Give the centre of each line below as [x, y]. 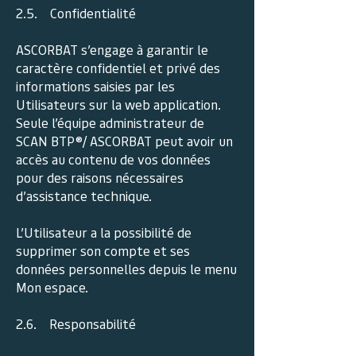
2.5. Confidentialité [76, 13]
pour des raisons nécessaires [100, 177]
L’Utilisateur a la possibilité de [104, 232]
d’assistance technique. [84, 195]
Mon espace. [52, 287]
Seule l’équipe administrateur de [110, 122]
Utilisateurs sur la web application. [118, 104]
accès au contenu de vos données [113, 159]
